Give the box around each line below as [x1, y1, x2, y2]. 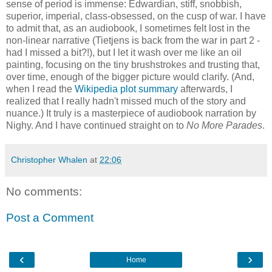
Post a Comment [6, 211, 93, 225]
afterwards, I [178, 83, 233, 94]
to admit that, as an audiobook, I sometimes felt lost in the [6, 22, 250, 33]
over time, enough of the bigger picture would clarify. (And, [6, 71, 254, 82]
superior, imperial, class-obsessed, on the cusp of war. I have [6, 10, 266, 21]
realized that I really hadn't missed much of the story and [6, 95, 246, 106]
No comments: [6, 185, 82, 198]
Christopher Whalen [11, 154, 87, 165]
